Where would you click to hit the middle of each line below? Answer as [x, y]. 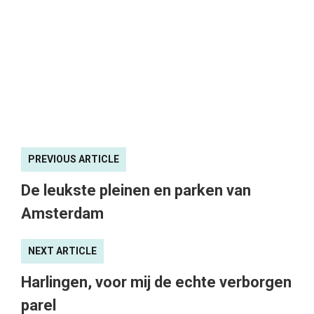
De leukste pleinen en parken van [136, 190]
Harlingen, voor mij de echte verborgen [156, 282]
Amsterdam [62, 213]
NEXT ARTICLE [62, 251]
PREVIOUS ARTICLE [74, 159]
